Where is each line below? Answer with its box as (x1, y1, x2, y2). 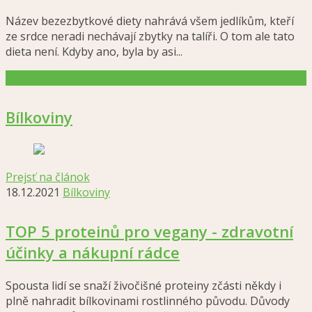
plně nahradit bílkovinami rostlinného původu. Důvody (6, 293, 290, 309)
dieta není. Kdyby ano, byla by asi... (6, 44, 182, 59)
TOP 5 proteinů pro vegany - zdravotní (6, 221, 293, 242)
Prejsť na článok (6, 169, 90, 185)
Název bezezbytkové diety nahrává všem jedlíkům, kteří (6, 13, 294, 29)
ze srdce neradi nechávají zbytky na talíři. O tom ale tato (6, 29, 295, 44)
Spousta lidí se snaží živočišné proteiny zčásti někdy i (6, 278, 281, 293)
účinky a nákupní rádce (6, 242, 180, 263)
